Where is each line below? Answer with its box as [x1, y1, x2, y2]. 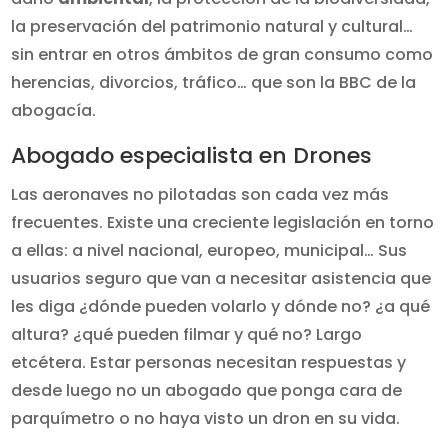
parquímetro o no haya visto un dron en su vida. [11, 407, 401, 430]
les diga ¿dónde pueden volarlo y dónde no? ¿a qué [11, 295, 431, 318]
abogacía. [11, 99, 97, 122]
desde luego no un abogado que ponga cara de [11, 379, 403, 402]
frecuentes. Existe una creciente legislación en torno [11, 211, 435, 234]
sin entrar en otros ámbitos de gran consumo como [11, 43, 434, 66]
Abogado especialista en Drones [11, 140, 373, 171]
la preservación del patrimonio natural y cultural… [11, 15, 414, 38]
